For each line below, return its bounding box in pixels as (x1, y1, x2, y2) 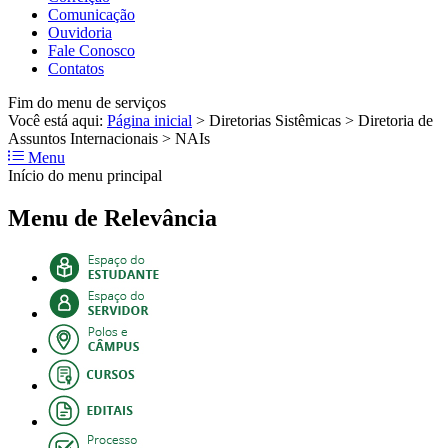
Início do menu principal (8, 166, 162, 184)
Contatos (48, 59, 104, 77)
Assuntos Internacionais (8, 129, 158, 147)
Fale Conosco (48, 41, 135, 59)
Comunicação (48, 5, 135, 23)
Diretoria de (358, 111, 433, 129)
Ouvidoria (48, 23, 112, 41)
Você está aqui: (8, 111, 107, 129)
